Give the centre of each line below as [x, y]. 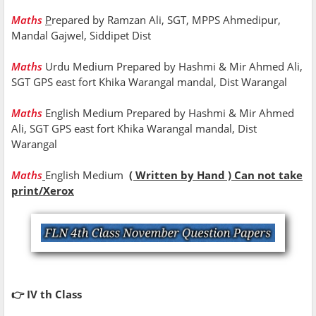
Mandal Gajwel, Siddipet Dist [83, 35]
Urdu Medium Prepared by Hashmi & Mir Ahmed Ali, [174, 66]
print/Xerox [43, 190]
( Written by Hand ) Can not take [216, 175]
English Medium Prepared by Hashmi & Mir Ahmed [170, 113]
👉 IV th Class [47, 294]
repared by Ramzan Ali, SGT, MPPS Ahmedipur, [166, 19]
